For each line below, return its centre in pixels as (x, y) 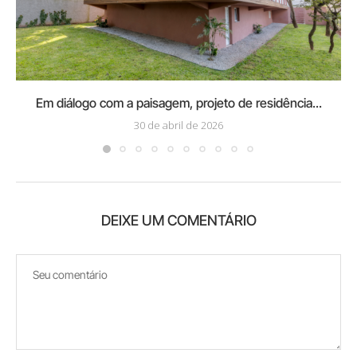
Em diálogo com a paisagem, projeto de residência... (178, 103)
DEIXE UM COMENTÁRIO (178, 221)
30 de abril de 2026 (178, 126)
